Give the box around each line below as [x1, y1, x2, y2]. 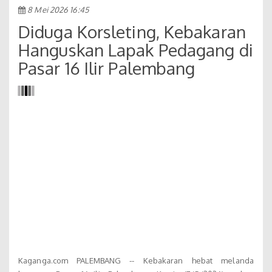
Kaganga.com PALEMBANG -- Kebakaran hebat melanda [18, 256, 254, 266]
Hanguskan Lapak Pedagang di [18, 38, 253, 61]
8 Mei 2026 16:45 [25, 4, 89, 15]
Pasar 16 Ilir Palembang [18, 56, 195, 79]
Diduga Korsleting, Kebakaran [18, 20, 246, 42]
